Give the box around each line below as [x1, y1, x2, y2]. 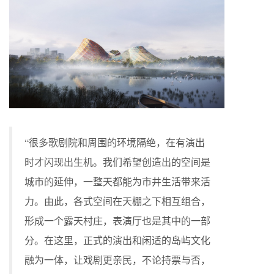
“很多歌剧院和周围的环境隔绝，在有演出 [24, 135, 205, 149]
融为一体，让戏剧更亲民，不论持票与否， [24, 253, 210, 266]
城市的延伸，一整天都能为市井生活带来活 [24, 174, 210, 188]
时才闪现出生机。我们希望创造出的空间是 [24, 155, 210, 168]
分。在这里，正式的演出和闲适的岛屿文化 [24, 233, 210, 246]
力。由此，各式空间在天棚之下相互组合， [24, 194, 210, 207]
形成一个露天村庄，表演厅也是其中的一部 [24, 213, 210, 227]
